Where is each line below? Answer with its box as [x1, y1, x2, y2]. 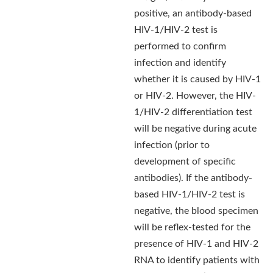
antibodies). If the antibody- [134, 173, 252, 183]
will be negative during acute [134, 124, 257, 133]
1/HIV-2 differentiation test [134, 107, 252, 117]
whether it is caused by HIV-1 [134, 74, 261, 84]
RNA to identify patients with [134, 255, 260, 265]
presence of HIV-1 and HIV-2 [134, 239, 258, 249]
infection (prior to [134, 140, 210, 150]
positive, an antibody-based [134, 9, 252, 18]
